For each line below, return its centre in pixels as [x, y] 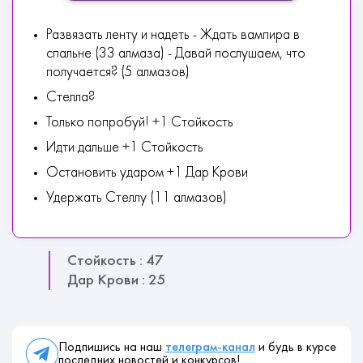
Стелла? [70, 98]
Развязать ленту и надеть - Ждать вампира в [173, 35]
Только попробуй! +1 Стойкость [140, 123]
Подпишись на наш [112, 347]
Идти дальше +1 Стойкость [125, 148]
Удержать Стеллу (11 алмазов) [137, 198]
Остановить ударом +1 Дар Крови [147, 173]
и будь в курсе [296, 347]
